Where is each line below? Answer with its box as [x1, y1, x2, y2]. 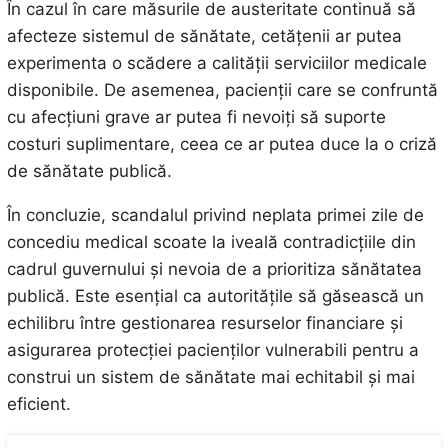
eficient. [6, 393, 71, 414]
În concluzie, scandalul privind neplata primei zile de [6, 204, 424, 225]
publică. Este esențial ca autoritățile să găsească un [6, 285, 424, 306]
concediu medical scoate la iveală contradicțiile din [6, 231, 416, 252]
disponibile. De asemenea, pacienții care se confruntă [6, 79, 438, 100]
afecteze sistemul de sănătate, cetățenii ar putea [6, 25, 402, 46]
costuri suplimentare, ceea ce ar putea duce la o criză [6, 133, 437, 154]
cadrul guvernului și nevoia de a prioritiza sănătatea [6, 258, 422, 279]
